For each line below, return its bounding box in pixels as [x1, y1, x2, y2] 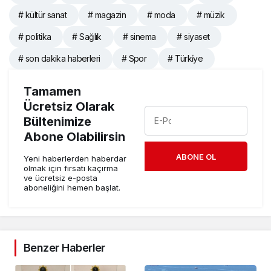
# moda [147, 10, 175, 21]
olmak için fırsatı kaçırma [24, 163, 118, 174]
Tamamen [24, 84, 81, 99]
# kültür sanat [18, 10, 67, 21]
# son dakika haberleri [18, 53, 100, 64]
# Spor [121, 53, 147, 64]
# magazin [88, 10, 126, 21]
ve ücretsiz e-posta [24, 173, 97, 183]
